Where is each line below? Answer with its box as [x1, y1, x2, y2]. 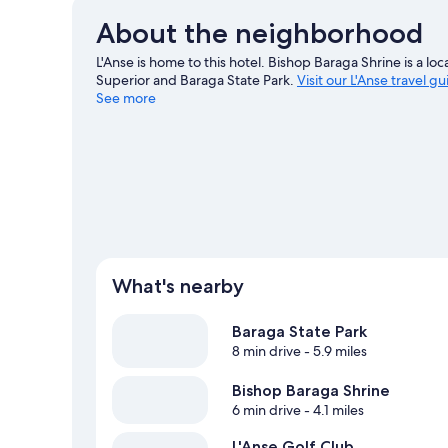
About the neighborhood [96, 15, 423, 50]
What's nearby [112, 274, 244, 299]
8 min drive [232, 342, 301, 361]
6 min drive [232, 401, 301, 420]
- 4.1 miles [301, 401, 364, 420]
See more [96, 88, 156, 107]
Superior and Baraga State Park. [96, 70, 297, 89]
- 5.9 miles [301, 342, 367, 361]
